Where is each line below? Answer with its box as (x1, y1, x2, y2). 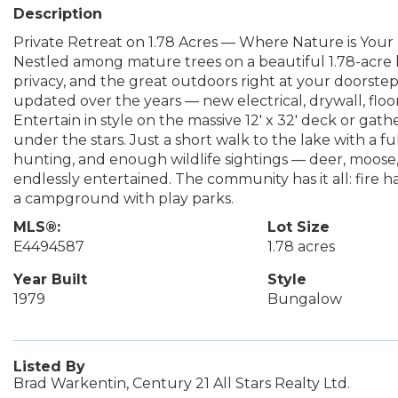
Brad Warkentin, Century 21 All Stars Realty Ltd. (13, 375, 350, 392)
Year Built (13, 271, 87, 288)
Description (13, 5, 102, 22)
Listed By (13, 358, 85, 375)
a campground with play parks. (13, 190, 234, 207)
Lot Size (267, 219, 330, 235)
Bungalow (267, 291, 342, 307)
